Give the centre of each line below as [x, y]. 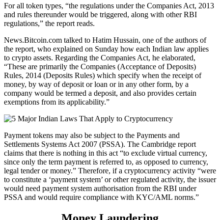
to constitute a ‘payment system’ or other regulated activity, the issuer [110, 180]
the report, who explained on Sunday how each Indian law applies [106, 49]
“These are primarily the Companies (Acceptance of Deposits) [100, 67]
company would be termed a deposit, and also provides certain [100, 93]
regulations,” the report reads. [49, 24]
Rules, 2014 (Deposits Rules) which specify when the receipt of [103, 76]
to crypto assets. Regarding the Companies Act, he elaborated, [100, 58]
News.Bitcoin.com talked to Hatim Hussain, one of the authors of [105, 40]
